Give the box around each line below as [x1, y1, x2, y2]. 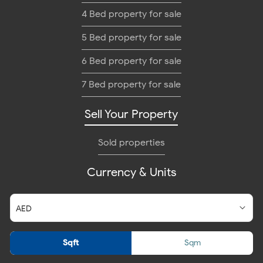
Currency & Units [86, 165, 176, 180]
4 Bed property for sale [81, 8, 181, 20]
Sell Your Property [85, 107, 178, 122]
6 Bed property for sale [81, 55, 181, 67]
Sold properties [97, 137, 165, 149]
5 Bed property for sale [81, 32, 181, 43]
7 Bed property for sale [82, 79, 181, 90]
